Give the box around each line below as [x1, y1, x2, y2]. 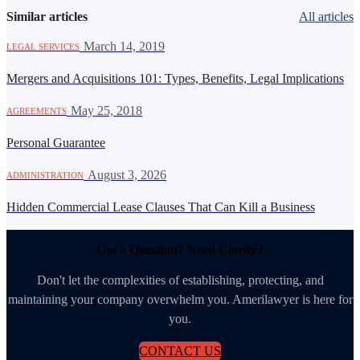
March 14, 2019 [84, 39, 165, 54]
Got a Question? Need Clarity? [96, 243, 264, 257]
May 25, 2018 [71, 104, 142, 118]
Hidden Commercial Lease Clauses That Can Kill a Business [6, 200, 315, 215]
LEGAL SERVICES [6, 42, 80, 52]
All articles [299, 9, 354, 23]
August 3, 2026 [88, 168, 166, 182]
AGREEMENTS [6, 106, 67, 117]
